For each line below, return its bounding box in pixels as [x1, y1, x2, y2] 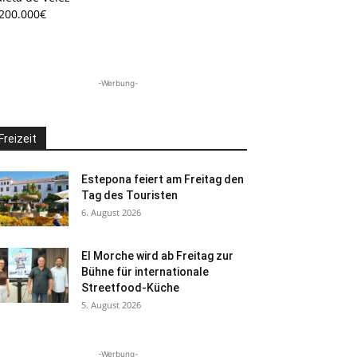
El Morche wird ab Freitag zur [81, 249, 233, 262]
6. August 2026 [81, 206, 141, 218]
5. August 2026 [81, 299, 141, 311]
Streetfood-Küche [81, 281, 179, 294]
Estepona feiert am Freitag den [81, 173, 244, 186]
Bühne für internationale [81, 265, 209, 278]
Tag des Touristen [81, 189, 178, 202]
